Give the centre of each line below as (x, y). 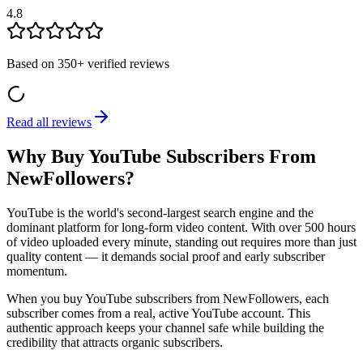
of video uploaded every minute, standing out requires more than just (181, 242)
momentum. (37, 271)
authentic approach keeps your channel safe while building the (165, 328)
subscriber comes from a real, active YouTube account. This (158, 314)
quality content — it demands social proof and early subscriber (166, 257)
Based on (32, 64)
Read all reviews (49, 122)
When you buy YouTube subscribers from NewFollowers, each (168, 299)
